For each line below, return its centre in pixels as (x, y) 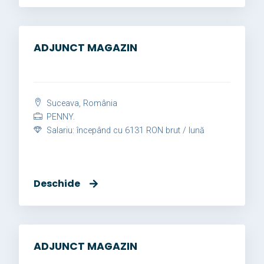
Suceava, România (81, 104)
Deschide (57, 184)
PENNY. (60, 117)
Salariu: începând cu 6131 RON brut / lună (124, 131)
